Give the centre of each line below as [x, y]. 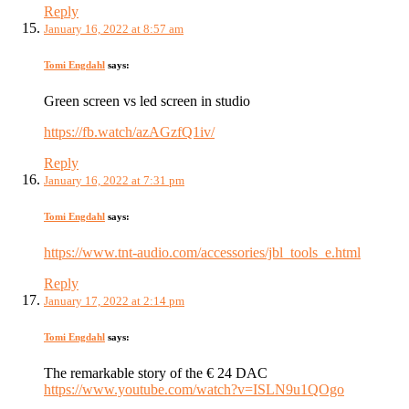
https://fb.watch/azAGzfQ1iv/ [129, 132]
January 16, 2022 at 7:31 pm [114, 181]
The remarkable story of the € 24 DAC [156, 373]
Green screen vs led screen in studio [147, 101]
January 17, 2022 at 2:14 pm [114, 301]
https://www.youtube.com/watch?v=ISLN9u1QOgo [194, 390]
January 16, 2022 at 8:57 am [114, 29]
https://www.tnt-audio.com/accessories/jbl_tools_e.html [202, 253]
